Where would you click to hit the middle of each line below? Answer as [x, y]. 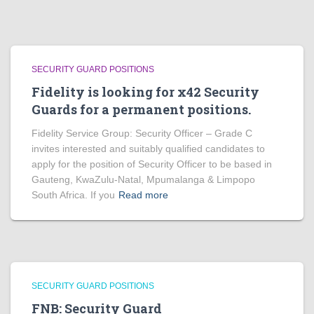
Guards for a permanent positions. [141, 110]
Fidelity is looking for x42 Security [145, 92]
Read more [143, 195]
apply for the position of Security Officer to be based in [152, 164]
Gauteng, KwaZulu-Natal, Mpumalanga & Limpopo [143, 180]
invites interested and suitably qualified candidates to [148, 149]
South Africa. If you [73, 195]
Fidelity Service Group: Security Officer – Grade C [142, 134]
